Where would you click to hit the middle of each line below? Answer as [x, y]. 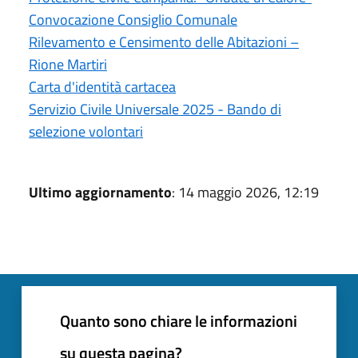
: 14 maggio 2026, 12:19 [245, 192]
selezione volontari [86, 131]
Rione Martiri [68, 64]
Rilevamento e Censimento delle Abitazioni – [164, 42]
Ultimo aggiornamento [100, 192]
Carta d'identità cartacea [102, 86]
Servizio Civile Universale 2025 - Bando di [155, 109]
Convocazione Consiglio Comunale [133, 19]
